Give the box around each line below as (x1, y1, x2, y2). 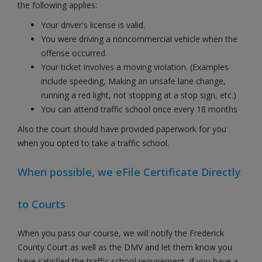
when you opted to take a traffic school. (18, 137, 169, 149)
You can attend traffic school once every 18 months (41, 104, 237, 115)
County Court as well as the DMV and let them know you (18, 242, 232, 253)
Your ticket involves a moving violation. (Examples (41, 61, 229, 73)
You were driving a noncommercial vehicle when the (41, 33, 237, 44)
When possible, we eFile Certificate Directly (18, 165, 241, 179)
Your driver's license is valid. (41, 19, 145, 30)
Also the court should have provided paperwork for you (18, 123, 226, 135)
